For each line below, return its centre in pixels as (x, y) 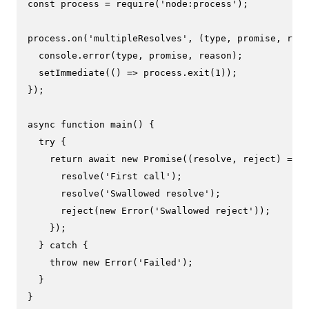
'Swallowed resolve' (157, 193)
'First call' (138, 176)
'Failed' (160, 262)
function (83, 124)
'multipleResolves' (138, 38)
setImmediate (72, 72)
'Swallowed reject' (204, 210)
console (58, 55)
